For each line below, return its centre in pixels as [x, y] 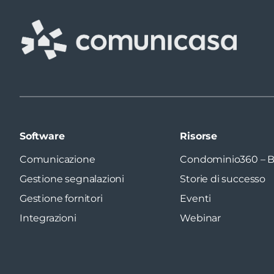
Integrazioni [48, 218]
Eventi [196, 198]
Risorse [199, 136]
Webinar [201, 218]
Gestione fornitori [61, 198]
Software [42, 136]
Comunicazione [57, 159]
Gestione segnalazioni [72, 179]
